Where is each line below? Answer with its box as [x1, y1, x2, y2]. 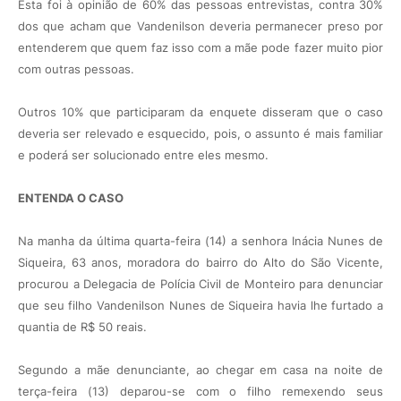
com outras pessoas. [18, 62, 134, 77]
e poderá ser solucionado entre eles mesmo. [18, 148, 269, 163]
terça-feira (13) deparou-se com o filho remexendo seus [18, 384, 383, 399]
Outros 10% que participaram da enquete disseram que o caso [18, 105, 383, 120]
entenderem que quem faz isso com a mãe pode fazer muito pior [18, 40, 383, 55]
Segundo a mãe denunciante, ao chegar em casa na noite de [18, 363, 383, 378]
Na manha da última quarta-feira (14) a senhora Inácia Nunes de [18, 234, 383, 249]
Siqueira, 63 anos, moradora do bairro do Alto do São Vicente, [18, 255, 383, 270]
